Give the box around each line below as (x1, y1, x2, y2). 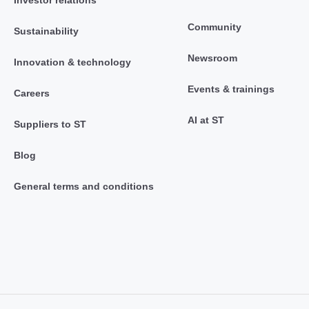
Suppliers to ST (13, 119, 86, 130)
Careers (13, 88, 50, 99)
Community (187, 21, 241, 33)
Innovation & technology (13, 57, 131, 68)
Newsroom (187, 52, 237, 64)
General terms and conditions (13, 181, 154, 192)
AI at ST (187, 114, 224, 126)
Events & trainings (187, 83, 275, 95)
